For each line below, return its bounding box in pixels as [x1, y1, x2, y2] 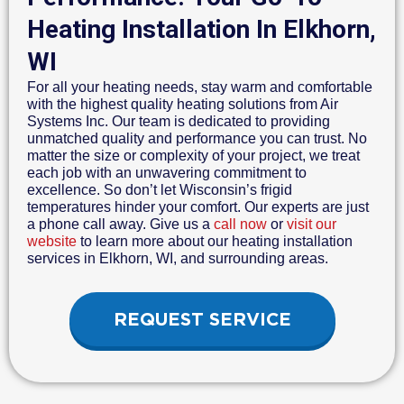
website [27, 233, 77, 249]
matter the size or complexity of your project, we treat [27, 147, 360, 163]
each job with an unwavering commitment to [27, 164, 307, 180]
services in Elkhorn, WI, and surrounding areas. [27, 250, 328, 266]
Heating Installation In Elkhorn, [27, 14, 376, 44]
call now [214, 216, 267, 232]
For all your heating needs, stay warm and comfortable [27, 78, 372, 95]
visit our [287, 216, 336, 232]
